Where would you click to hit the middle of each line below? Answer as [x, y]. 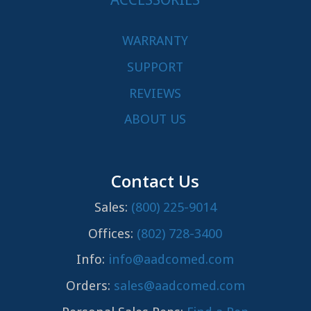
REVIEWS [155, 93]
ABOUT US [155, 119]
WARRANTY [155, 41]
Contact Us [155, 181]
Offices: [113, 233]
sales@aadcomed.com [179, 286]
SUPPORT [155, 67]
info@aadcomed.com [171, 260]
